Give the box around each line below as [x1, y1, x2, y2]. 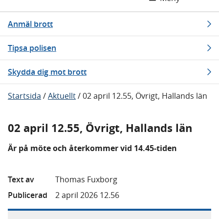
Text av [8, 174, 34, 185]
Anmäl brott [8, 19, 53, 29]
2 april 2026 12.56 [55, 190, 119, 200]
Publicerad [8, 190, 47, 200]
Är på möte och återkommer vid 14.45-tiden [8, 143, 177, 153]
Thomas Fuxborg [55, 174, 117, 185]
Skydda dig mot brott [8, 66, 87, 77]
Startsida [8, 90, 41, 101]
